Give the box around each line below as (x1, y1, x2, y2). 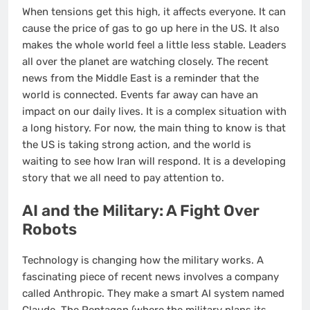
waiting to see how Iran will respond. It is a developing (22, 154, 286, 167)
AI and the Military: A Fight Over (22, 201, 259, 221)
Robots (22, 220, 77, 239)
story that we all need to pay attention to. (22, 171, 224, 184)
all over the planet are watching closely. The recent (22, 55, 268, 68)
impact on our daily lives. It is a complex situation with (22, 104, 286, 118)
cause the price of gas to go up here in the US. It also (22, 21, 280, 35)
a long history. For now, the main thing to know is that (22, 121, 286, 134)
